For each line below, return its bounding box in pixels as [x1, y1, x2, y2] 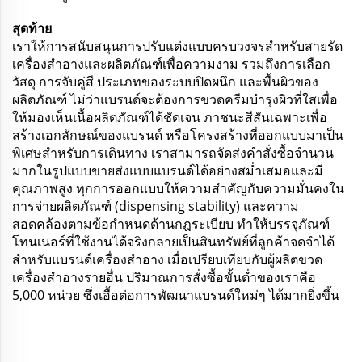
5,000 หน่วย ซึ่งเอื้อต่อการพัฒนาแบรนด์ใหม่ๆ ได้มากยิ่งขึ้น [12, 285, 339, 304]
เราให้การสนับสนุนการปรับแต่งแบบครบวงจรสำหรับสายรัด [12, 36, 343, 55]
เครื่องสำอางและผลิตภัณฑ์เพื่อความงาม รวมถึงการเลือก [12, 54, 330, 73]
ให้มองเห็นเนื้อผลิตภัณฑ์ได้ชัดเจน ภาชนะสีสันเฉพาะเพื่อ [12, 107, 327, 126]
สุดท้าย [12, 19, 52, 37]
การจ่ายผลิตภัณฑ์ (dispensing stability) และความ [12, 196, 299, 215]
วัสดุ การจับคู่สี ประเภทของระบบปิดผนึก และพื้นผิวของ [12, 72, 318, 90]
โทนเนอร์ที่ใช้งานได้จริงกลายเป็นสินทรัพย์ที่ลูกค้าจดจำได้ [12, 232, 335, 250]
